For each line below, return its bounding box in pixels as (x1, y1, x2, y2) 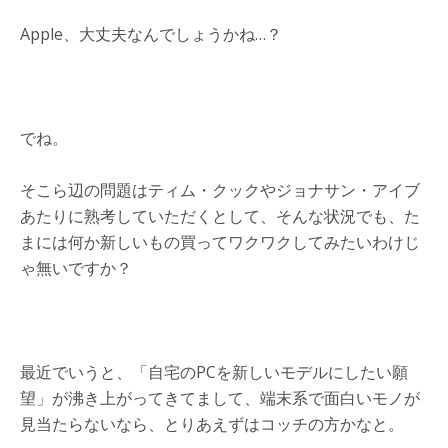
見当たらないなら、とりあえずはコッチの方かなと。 (20, 412, 404, 435)
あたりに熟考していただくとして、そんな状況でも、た (20, 204, 420, 227)
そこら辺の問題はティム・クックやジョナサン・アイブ (20, 178, 420, 201)
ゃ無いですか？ (20, 256, 132, 279)
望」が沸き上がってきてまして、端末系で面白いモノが (20, 386, 420, 409)
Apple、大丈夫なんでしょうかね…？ (20, 22, 282, 45)
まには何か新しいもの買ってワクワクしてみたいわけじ (20, 230, 420, 253)
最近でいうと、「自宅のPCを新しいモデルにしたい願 (20, 360, 408, 383)
